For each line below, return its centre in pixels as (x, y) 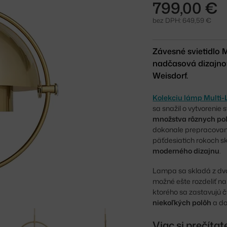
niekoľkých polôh (182, 202)
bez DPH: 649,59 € (182, 20)
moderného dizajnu (186, 150)
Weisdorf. (171, 75)
